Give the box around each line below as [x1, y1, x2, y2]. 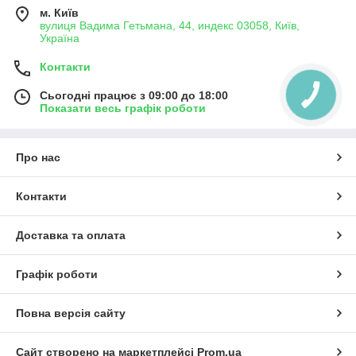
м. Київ [40, 6, 79, 19]
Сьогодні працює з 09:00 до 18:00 [40, 88, 228, 102]
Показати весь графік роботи [40, 101, 206, 114]
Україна [40, 31, 79, 44]
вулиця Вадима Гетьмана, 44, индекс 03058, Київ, [40, 18, 300, 32]
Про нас [16, 150, 60, 164]
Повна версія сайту [16, 306, 126, 319]
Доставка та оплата [16, 228, 126, 242]
